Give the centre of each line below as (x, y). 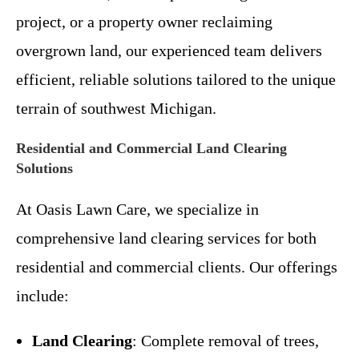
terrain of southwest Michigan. (116, 108)
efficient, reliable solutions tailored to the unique (176, 79)
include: (42, 295)
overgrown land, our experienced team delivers (169, 50)
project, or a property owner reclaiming (144, 21)
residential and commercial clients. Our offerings (177, 266)
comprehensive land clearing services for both (166, 238)
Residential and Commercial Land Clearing (151, 148)
